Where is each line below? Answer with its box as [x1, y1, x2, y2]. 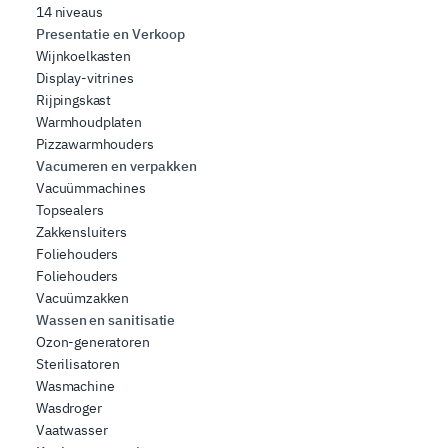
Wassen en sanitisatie [36, 311, 176, 330]
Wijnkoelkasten [36, 47, 131, 66]
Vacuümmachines [36, 179, 146, 198]
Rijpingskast [36, 91, 112, 110]
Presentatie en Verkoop [36, 25, 186, 44]
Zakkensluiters [36, 223, 127, 242]
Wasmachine [36, 377, 115, 396]
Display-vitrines [36, 69, 134, 88]
